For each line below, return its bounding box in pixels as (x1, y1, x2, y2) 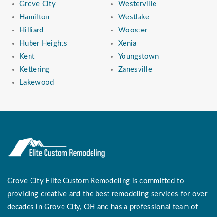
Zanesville (118, 66, 152, 74)
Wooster (118, 27, 148, 34)
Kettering (19, 66, 50, 74)
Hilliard (19, 27, 44, 34)
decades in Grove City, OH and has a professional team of (7, 203, 198, 211)
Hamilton (19, 14, 50, 21)
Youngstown (118, 53, 159, 61)
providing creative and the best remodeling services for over (7, 190, 207, 198)
